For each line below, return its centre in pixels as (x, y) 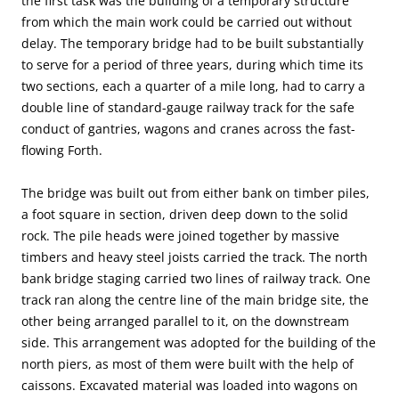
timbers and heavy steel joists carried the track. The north (195, 257)
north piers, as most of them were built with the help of (187, 364)
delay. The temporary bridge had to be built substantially (192, 44)
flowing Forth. (62, 151)
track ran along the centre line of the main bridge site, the (195, 300)
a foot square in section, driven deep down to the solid (185, 215)
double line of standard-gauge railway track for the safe (188, 108)
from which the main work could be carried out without (187, 22)
